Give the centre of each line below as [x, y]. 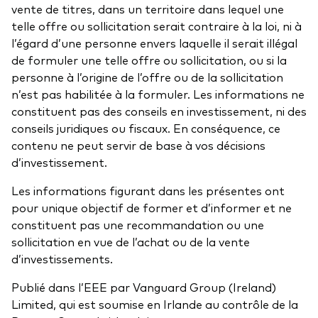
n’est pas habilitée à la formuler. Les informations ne [158, 94]
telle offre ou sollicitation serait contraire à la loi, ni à [157, 26]
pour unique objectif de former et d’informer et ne [152, 208]
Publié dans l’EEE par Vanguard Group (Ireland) [144, 287]
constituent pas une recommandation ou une [138, 225]
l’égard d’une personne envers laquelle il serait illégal [154, 43]
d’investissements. [62, 259]
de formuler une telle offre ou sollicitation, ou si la [149, 60]
